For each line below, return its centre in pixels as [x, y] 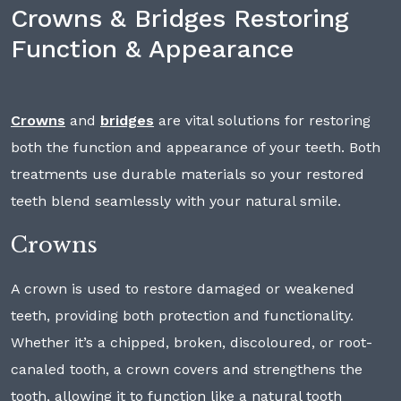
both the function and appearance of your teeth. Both [196, 148]
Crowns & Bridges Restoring [180, 19]
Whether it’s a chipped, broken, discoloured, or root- [192, 343]
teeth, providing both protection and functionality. [182, 316]
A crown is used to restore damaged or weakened [183, 289]
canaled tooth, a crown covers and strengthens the [187, 370]
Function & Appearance [152, 49]
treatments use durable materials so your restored [188, 175]
